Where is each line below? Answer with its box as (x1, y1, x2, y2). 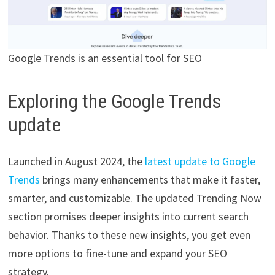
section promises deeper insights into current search (7, 209, 249, 224)
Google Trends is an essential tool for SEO (7, 50, 202, 65)
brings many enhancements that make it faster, (39, 172, 260, 187)
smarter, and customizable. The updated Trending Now (7, 191, 261, 206)
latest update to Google (144, 154, 255, 169)
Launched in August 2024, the (7, 154, 145, 169)
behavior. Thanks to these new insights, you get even (7, 228, 250, 242)
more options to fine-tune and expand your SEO (7, 246, 227, 261)
